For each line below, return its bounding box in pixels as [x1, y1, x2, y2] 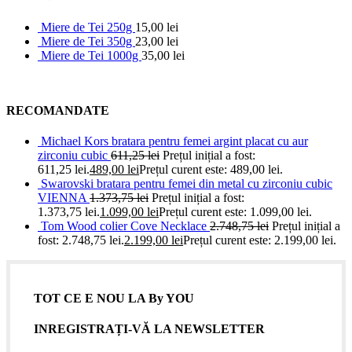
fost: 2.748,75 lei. [38, 233, 124, 247]
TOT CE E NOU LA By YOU [34, 291, 194, 306]
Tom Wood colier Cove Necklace [41, 219, 210, 233]
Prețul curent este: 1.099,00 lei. [159, 205, 312, 219]
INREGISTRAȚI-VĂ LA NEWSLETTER [34, 322, 265, 336]
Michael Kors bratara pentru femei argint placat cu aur [41, 134, 308, 148]
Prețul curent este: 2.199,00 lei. [183, 233, 336, 247]
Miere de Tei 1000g [41, 48, 141, 62]
